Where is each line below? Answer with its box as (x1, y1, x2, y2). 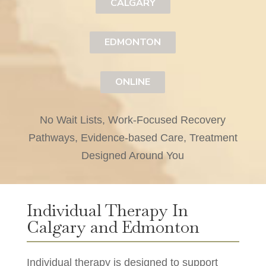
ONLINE (115, 75, 151, 88)
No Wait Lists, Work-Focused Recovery (40, 113, 226, 126)
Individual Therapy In (26, 199, 188, 221)
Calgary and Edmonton (26, 216, 199, 237)
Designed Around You (81, 149, 185, 161)
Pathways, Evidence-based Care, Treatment (28, 131, 237, 144)
